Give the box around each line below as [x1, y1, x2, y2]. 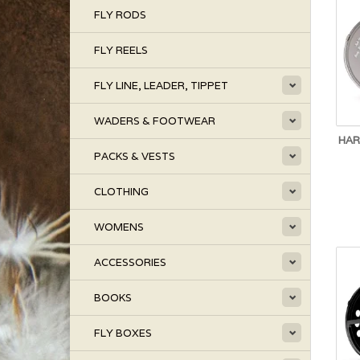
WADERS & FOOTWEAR [94, 114, 215, 128]
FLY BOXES [94, 326, 152, 340]
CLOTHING [94, 185, 149, 198]
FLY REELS [94, 43, 148, 57]
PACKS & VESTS [94, 149, 175, 163]
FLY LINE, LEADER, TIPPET [94, 79, 228, 92]
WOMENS [94, 220, 144, 234]
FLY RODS [94, 8, 146, 22]
